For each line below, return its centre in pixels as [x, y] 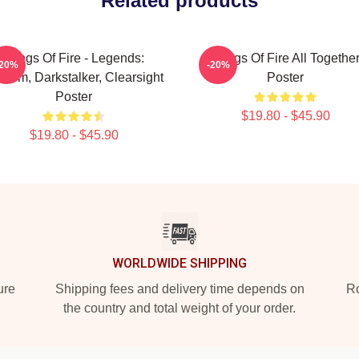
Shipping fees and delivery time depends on [179, 289]
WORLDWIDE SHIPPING [179, 263]
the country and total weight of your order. [179, 308]
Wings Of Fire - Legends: [74, 58]
